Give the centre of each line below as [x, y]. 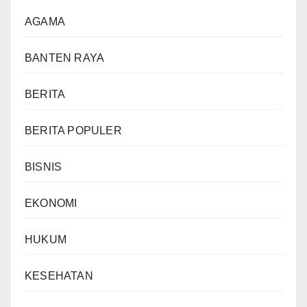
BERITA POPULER [73, 130]
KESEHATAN [59, 275]
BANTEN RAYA [65, 58]
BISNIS [44, 167]
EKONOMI [51, 203]
